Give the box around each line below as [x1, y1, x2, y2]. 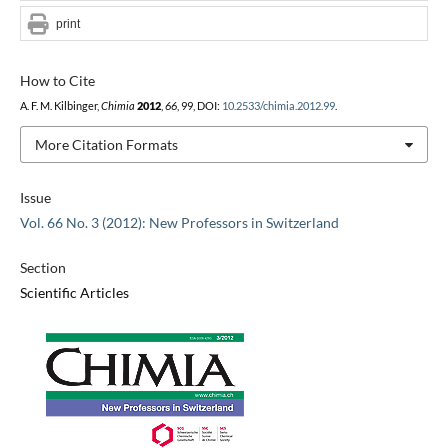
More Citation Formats [34, 135, 178, 153]
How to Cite [19, 71, 95, 89]
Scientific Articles [19, 284, 129, 302]
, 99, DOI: [176, 99, 222, 112]
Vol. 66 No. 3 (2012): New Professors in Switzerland [19, 214, 339, 232]
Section [19, 259, 66, 277]
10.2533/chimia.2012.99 [221, 99, 335, 112]
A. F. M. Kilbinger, [19, 99, 101, 112]
